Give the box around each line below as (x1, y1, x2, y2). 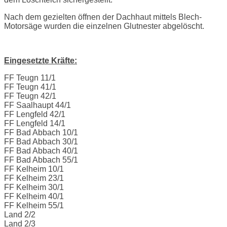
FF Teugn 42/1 (4, 92, 56, 101)
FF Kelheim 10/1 (4, 165, 64, 174)
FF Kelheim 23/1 (4, 174, 64, 183)
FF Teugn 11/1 (4, 73, 56, 83)
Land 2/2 (4, 210, 35, 219)
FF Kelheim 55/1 (4, 201, 64, 210)
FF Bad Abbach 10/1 (4, 128, 78, 137)
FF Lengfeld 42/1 (4, 110, 65, 119)
